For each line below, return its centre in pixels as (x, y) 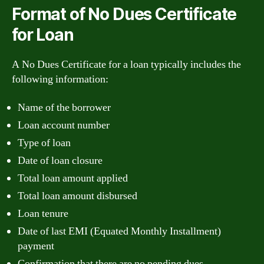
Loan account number (64, 125)
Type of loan (44, 143)
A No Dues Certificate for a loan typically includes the (126, 65)
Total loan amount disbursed (77, 196)
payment (36, 246)
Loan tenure (43, 213)
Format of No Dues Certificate (124, 14)
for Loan (43, 35)
